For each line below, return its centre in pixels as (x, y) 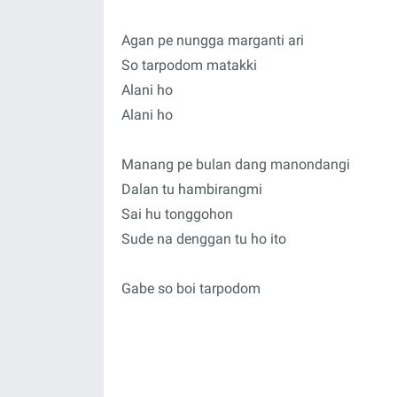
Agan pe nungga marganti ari (213, 40)
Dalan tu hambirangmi (192, 189)
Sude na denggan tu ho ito (204, 239)
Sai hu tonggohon (177, 214)
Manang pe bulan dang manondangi (236, 164)
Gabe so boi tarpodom (191, 288)
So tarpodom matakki (189, 65)
